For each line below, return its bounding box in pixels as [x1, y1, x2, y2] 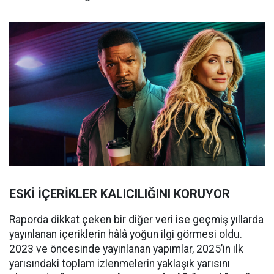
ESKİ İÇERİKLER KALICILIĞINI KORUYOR [9, 187, 230, 202]
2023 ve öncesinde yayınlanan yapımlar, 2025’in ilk [9, 243, 243, 256]
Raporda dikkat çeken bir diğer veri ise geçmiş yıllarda [9, 213, 264, 226]
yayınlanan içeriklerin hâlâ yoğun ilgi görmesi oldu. [9, 228, 242, 241]
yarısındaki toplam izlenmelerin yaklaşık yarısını [9, 257, 230, 270]
